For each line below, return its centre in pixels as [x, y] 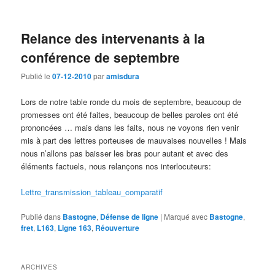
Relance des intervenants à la [113, 38]
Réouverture [118, 227]
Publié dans [41, 216]
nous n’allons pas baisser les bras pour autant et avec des [125, 153]
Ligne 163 [75, 227]
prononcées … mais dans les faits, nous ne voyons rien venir [130, 127]
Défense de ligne [130, 216]
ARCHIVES [40, 267]
